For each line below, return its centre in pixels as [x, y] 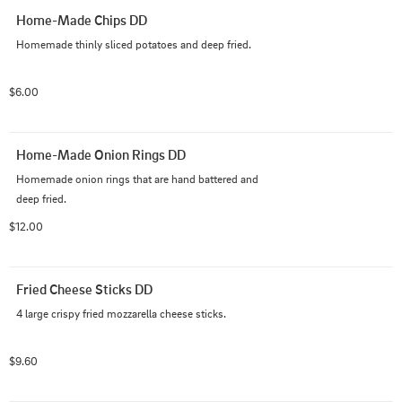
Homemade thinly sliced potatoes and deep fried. [134, 44]
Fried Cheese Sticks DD [84, 289]
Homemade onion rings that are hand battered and [137, 179]
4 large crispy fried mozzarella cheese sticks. [121, 313]
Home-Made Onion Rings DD [101, 154]
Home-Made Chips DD [82, 20]
